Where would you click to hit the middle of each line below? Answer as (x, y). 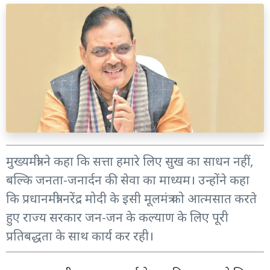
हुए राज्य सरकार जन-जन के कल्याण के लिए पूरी (117, 217)
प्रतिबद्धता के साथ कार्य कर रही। (80, 236)
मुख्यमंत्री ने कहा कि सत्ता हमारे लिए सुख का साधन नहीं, (130, 161)
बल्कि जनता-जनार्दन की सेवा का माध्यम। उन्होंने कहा (128, 180)
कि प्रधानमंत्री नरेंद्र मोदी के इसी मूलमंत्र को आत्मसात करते (131, 198)
